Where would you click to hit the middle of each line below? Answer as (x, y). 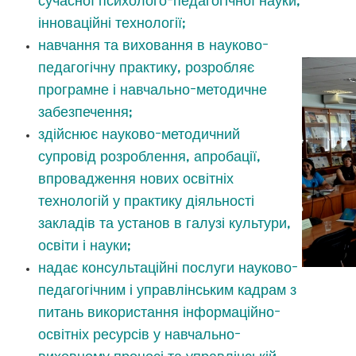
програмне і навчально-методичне (153, 89)
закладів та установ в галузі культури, (164, 223)
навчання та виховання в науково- (153, 45)
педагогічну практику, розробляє (146, 67)
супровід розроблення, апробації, (149, 156)
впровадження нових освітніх (136, 178)
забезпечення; (85, 112)
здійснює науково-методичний (139, 134)
